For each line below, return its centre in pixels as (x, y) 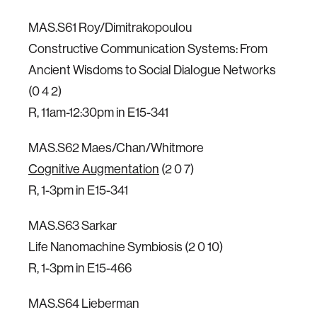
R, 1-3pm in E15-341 (78, 190)
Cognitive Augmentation (94, 169)
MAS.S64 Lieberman (84, 303)
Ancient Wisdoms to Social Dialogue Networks (152, 70)
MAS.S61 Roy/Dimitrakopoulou (110, 27)
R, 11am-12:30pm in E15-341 (98, 112)
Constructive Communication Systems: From (148, 48)
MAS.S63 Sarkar (73, 225)
